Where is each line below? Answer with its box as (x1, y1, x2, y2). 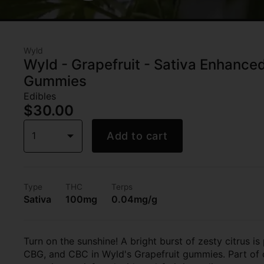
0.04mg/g (111, 193, 157, 205)
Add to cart (107, 130, 168, 142)
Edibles (24, 90, 56, 102)
